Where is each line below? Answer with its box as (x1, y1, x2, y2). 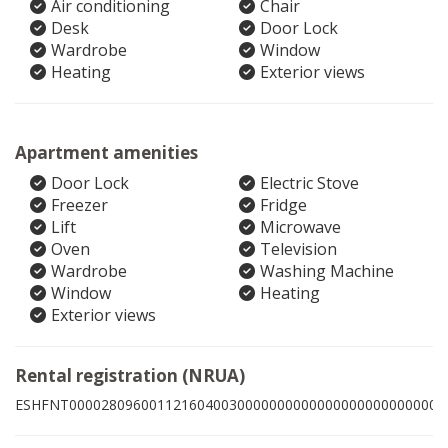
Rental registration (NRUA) (15, 364, 245, 387)
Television (260, 238, 337, 260)
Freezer (51, 194, 108, 216)
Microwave (260, 216, 341, 238)
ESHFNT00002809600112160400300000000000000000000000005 (15, 395, 445, 414)
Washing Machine (260, 260, 394, 282)
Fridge (260, 194, 307, 216)
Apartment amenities (15, 141, 198, 164)
